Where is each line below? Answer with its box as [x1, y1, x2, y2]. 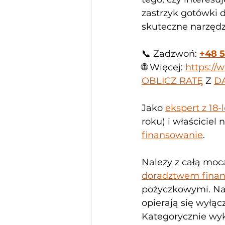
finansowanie [142, 130, 203, 141]
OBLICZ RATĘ [142, 75, 203, 86]
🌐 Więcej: [142, 62, 185, 73]
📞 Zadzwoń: [142, 48, 199, 59]
